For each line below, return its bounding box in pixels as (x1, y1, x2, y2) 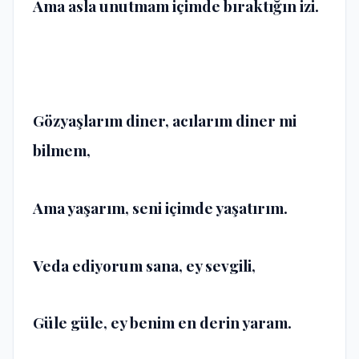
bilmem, (33, 139, 91, 161)
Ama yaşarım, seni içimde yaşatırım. (33, 196, 288, 218)
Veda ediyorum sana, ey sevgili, (33, 254, 256, 276)
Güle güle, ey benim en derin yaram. (33, 312, 292, 333)
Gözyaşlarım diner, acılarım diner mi (33, 110, 296, 131)
